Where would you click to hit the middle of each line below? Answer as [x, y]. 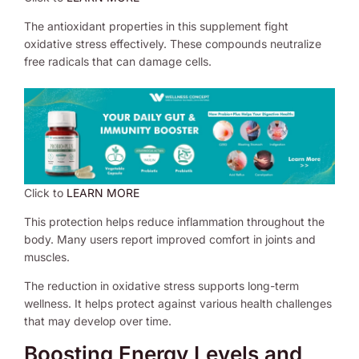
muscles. [47, 256]
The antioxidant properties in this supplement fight [156, 26]
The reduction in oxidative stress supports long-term [161, 285]
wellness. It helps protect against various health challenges [178, 303]
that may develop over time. [98, 321]
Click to [45, 192]
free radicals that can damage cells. [118, 62]
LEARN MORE [103, 192]
